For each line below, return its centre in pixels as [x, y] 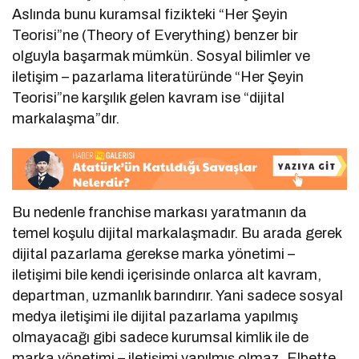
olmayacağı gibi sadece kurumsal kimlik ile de [161, 337]
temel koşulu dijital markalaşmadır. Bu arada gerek [177, 233]
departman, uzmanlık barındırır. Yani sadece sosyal [178, 295]
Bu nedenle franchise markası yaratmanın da [160, 212]
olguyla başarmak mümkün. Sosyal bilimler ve [161, 56]
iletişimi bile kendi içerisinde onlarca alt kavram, [167, 274]
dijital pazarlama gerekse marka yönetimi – [154, 254]
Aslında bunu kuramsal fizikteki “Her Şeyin [150, 15]
